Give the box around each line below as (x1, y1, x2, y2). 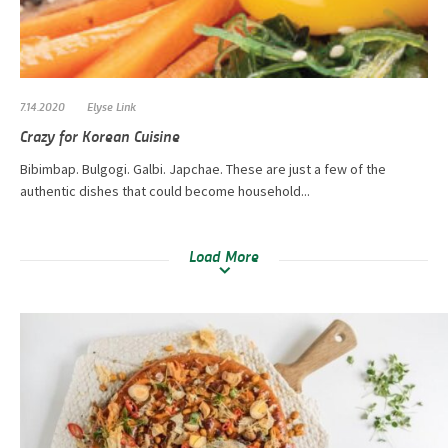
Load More (188, 244, 260, 266)
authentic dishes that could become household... (20, 181, 310, 200)
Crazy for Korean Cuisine (20, 124, 180, 146)
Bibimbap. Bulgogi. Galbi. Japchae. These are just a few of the (20, 159, 386, 178)
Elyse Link (87, 97, 136, 114)
